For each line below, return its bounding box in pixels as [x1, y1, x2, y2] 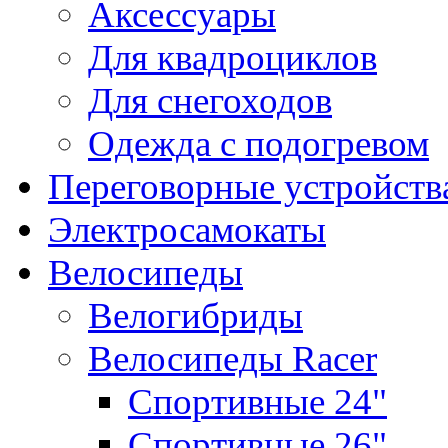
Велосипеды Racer [88, 338, 377, 380]
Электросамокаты [48, 209, 326, 251]
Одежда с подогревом [88, 123, 429, 165]
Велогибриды [88, 295, 303, 337]
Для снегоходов [88, 80, 332, 122]
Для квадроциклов [88, 37, 377, 79]
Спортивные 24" [128, 381, 387, 423]
